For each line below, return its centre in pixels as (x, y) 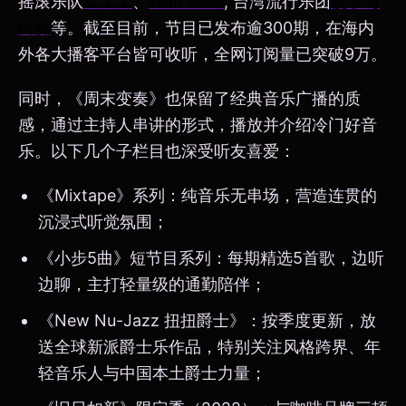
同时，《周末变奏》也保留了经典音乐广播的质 (189, 98)
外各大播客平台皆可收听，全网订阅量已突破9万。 (203, 53)
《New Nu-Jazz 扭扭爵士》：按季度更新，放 (207, 320)
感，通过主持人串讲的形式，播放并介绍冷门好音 (198, 124)
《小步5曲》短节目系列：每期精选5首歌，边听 (211, 257)
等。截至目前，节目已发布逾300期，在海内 (213, 27)
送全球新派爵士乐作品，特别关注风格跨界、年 (209, 346)
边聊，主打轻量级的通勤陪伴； (152, 284)
